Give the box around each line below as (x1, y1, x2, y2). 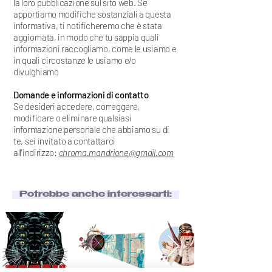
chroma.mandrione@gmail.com (58, 147, 174, 158)
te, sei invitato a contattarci (13, 135, 115, 147)
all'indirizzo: (13, 147, 59, 158)
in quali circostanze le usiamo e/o (13, 55, 136, 66)
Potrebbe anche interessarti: (12, 191, 179, 200)
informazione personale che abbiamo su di (13, 124, 169, 135)
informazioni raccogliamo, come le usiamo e (13, 43, 177, 55)
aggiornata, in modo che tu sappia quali (13, 32, 159, 43)
